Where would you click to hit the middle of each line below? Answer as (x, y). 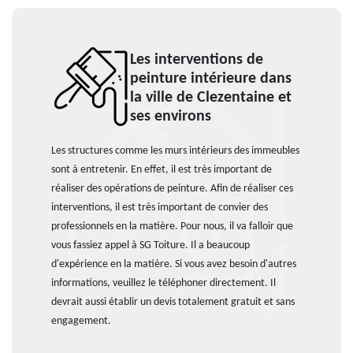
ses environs (171, 117)
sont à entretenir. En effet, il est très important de (162, 170)
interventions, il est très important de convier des (160, 208)
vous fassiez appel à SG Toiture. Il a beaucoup (150, 245)
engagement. (81, 321)
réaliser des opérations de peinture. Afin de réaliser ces (172, 189)
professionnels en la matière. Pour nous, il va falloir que (172, 227)
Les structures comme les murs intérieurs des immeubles (175, 151)
